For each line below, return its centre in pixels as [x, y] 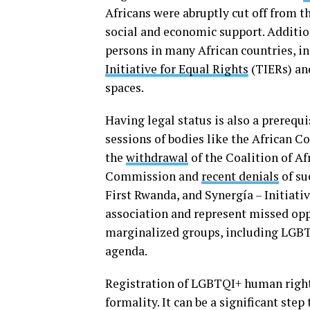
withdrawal [157, 157]
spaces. [126, 87]
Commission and [153, 176]
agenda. [126, 250]
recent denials [240, 176]
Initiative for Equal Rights [177, 69]
